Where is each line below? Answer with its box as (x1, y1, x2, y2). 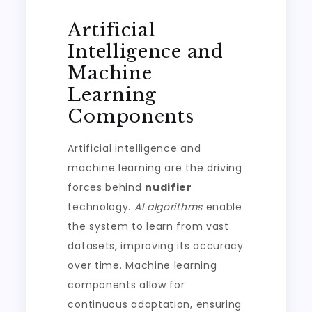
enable (202, 200, 242, 214)
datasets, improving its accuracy (68, 239, 244, 253)
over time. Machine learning (68, 258, 217, 273)
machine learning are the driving (68, 161, 242, 175)
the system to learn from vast (68, 219, 229, 234)
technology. (68, 200, 134, 214)
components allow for (68, 278, 185, 292)
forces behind (68, 180, 146, 195)
